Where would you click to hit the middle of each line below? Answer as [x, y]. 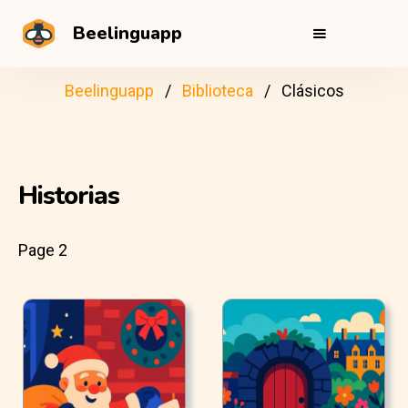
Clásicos [312, 91]
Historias [69, 196]
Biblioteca [217, 91]
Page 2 [43, 250]
